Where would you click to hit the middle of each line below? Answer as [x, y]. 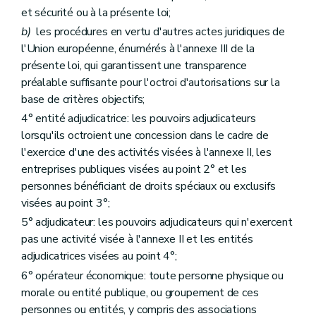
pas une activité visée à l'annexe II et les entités [137, 239]
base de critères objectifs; [83, 100]
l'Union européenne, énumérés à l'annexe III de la [138, 49]
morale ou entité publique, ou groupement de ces [140, 292]
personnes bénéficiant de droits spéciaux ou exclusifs [148, 187]
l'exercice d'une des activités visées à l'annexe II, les [146, 153]
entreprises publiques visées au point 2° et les [134, 170]
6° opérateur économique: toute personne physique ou [152, 275]
